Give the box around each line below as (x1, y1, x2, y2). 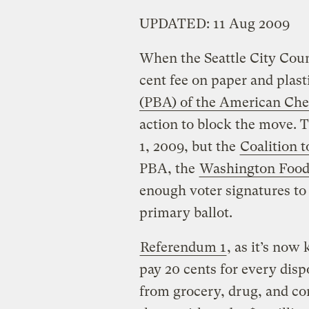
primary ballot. (139, 204, 232, 221)
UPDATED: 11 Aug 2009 (139, 15, 290, 32)
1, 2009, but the (139, 138, 239, 154)
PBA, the (139, 160, 199, 177)
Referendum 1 (139, 239, 226, 255)
